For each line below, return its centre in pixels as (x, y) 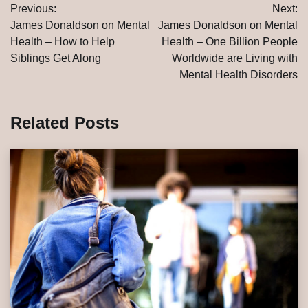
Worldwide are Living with (235, 58)
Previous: (33, 9)
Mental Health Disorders (239, 75)
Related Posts (65, 123)
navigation (51, 21)
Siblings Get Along (56, 58)
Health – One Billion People (230, 42)
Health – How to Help (63, 42)
